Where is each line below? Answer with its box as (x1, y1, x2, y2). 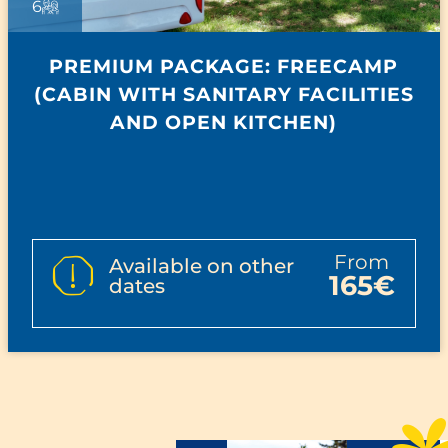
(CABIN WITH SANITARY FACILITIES (33, 82, 414, 107)
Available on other (109, 253, 294, 278)
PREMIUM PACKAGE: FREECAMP (49, 54, 399, 79)
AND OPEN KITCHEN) (110, 110, 338, 135)
